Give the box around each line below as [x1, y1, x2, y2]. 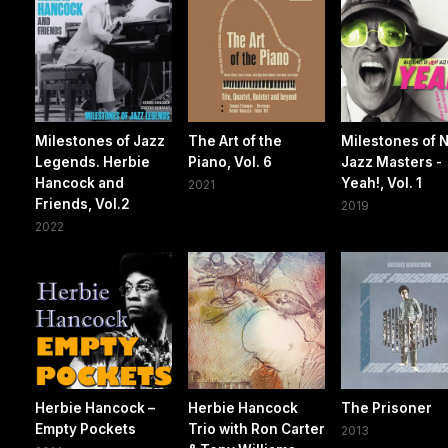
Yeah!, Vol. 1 [341, 175, 423, 192]
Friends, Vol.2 [35, 196, 130, 213]
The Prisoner [341, 400, 433, 417]
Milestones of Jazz [35, 133, 165, 150]
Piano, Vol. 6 [188, 154, 273, 171]
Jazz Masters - [341, 154, 443, 171]
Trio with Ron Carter [188, 421, 326, 438]
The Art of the [188, 133, 283, 150]
